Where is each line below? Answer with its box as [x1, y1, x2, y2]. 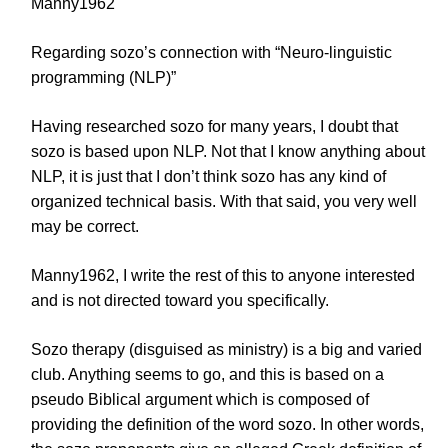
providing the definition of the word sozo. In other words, [31, 416, 424, 434]
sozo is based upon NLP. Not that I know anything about [31, 143, 425, 161]
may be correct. [31, 218, 139, 236]
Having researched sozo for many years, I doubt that [31, 118, 398, 136]
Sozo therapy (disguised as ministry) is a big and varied [31, 341, 422, 359]
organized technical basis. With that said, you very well [31, 193, 417, 211]
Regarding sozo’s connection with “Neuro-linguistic [31, 44, 392, 62]
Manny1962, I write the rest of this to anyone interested [31, 267, 415, 285]
